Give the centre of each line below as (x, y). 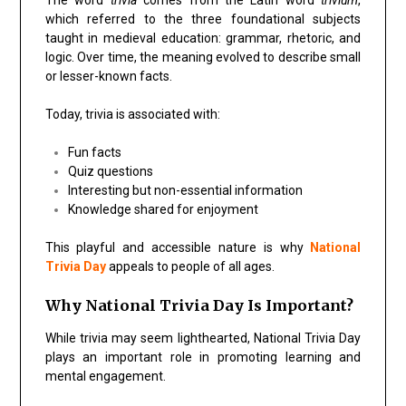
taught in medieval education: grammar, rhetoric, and (203, 38)
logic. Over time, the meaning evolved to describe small (203, 57)
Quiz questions (110, 171)
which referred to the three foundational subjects (203, 19)
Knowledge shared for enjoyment (163, 209)
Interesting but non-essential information (185, 190)
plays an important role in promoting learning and (203, 357)
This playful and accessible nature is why (178, 247)
